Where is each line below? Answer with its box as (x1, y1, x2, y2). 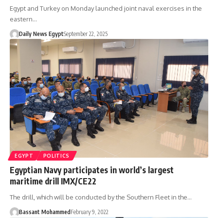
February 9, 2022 (70, 208, 109, 216)
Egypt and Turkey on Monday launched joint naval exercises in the (10, 4, 202, 12)
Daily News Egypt (18, 30, 64, 37)
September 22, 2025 (63, 30, 108, 37)
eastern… (10, 15, 37, 23)
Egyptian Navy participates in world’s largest (10, 164, 174, 176)
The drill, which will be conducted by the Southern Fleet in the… (10, 193, 192, 201)
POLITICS (43, 153, 70, 159)
